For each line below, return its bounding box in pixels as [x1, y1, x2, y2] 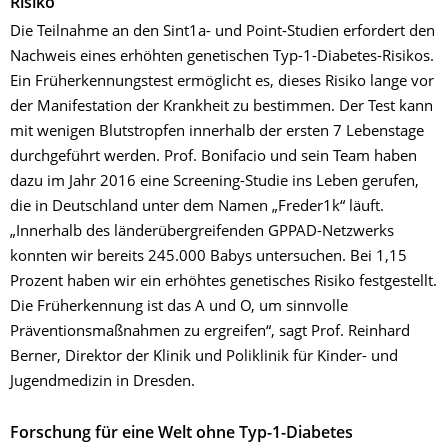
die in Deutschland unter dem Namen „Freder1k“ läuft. [10, 199, 384, 215]
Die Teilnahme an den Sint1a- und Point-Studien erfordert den [10, 24, 435, 40]
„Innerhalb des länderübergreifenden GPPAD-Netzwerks [10, 224, 394, 240]
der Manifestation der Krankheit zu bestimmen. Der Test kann [10, 99, 433, 115]
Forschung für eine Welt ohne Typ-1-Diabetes [10, 426, 353, 442]
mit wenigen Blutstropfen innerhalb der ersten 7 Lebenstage [10, 124, 424, 140]
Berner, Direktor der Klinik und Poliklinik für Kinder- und [10, 349, 398, 365]
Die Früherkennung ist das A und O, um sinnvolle [10, 299, 348, 315]
